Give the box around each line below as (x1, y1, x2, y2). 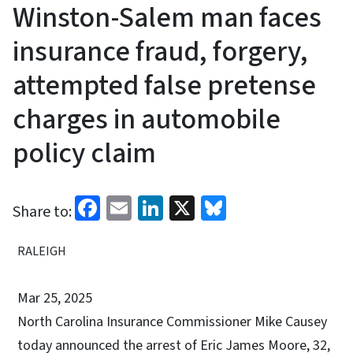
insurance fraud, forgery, (13, 32, 308, 72)
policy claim (13, 133, 156, 174)
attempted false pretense (13, 65, 316, 106)
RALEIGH (17, 243, 66, 261)
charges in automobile (13, 99, 281, 140)
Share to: (13, 201, 72, 224)
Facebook (100, 188, 201, 225)
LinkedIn (163, 188, 255, 225)
